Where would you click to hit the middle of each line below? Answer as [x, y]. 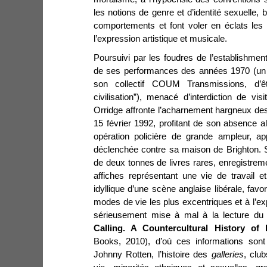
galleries [227, 255]
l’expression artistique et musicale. [160, 39]
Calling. [112, 229]
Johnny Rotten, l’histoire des [153, 255]
